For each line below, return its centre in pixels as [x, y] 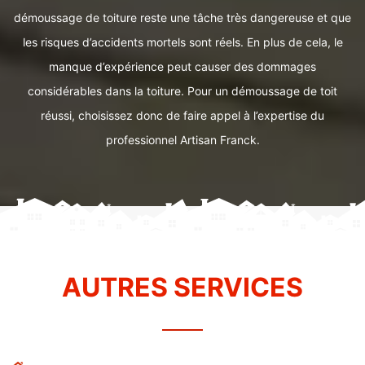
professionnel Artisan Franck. [182, 140]
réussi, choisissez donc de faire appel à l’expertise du [182, 115]
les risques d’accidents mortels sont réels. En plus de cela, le [182, 42]
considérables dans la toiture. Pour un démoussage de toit [182, 91]
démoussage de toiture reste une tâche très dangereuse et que [182, 18]
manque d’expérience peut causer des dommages [182, 66]
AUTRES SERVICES [182, 287]
